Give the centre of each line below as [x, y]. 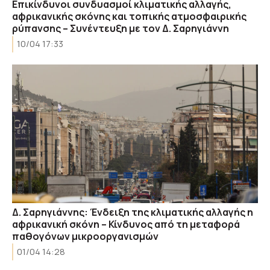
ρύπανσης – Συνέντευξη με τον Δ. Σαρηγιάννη [121, 28]
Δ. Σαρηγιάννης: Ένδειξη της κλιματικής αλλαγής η [133, 212]
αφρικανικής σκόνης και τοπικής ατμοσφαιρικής [129, 16]
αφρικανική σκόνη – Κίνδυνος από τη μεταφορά [126, 224]
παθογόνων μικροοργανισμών [85, 236]
